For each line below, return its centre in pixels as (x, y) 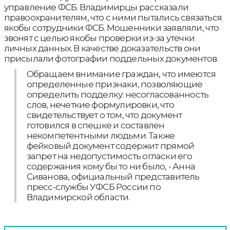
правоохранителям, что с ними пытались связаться (113, 17)
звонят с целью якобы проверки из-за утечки (99, 38)
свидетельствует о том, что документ (104, 115)
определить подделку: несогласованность (118, 94)
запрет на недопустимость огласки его (109, 156)
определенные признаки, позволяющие (114, 84)
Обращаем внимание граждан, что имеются (121, 74)
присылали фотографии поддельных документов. (112, 59)
